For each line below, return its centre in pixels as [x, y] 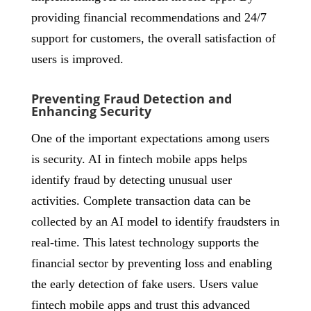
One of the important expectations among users [150, 138]
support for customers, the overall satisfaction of [153, 38]
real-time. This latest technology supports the [145, 242]
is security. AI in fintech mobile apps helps [139, 159]
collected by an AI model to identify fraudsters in [155, 221]
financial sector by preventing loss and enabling [151, 263]
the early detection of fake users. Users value [144, 284]
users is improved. [77, 59]
